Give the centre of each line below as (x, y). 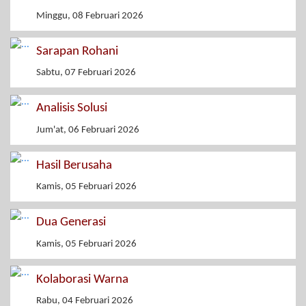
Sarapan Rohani (77, 51)
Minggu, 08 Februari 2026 (90, 16)
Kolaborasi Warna (82, 279)
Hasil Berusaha (74, 165)
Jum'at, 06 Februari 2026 (88, 130)
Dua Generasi (71, 223)
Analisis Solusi (72, 109)
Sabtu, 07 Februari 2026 (86, 73)
